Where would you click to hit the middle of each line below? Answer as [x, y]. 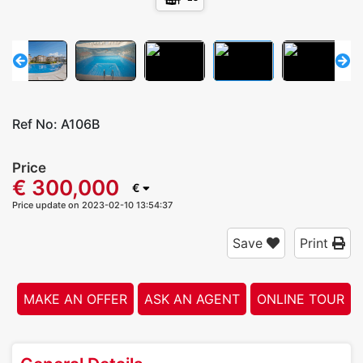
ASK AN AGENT [192, 299]
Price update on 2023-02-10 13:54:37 [92, 205]
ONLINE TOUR [301, 299]
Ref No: [36, 124]
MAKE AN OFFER [75, 299]
